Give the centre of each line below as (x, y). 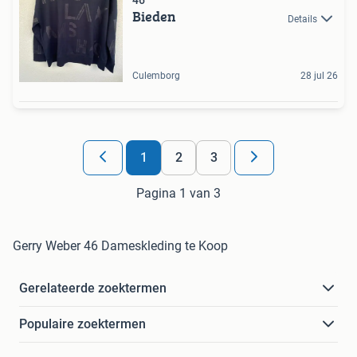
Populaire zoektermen (82, 324)
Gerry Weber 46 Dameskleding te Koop (120, 246)
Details (302, 19)
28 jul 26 (319, 76)
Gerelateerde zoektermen (93, 288)
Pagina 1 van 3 (178, 194)
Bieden (154, 17)
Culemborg (156, 76)
